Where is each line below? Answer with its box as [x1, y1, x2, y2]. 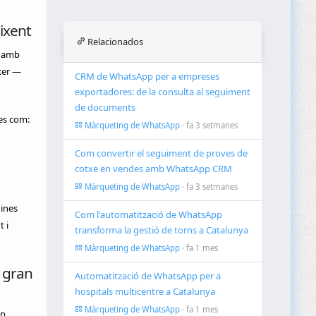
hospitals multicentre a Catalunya [75, 285, 216, 298]
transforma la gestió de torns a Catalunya [75, 224, 249, 237]
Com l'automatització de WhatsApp [75, 208, 223, 221]
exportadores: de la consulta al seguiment [75, 85, 251, 99]
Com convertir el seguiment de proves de [75, 147, 248, 160]
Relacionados [85, 35, 144, 49]
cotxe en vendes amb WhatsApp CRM [75, 162, 233, 176]
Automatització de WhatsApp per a [75, 269, 221, 283]
